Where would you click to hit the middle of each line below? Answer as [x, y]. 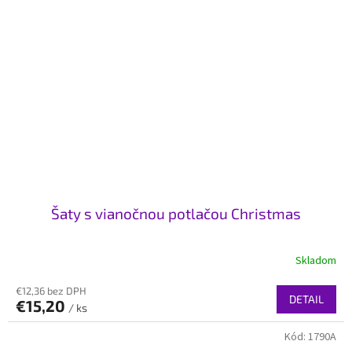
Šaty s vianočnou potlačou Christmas [176, 213]
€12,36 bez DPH [51, 290]
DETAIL [306, 299]
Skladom [316, 261]
